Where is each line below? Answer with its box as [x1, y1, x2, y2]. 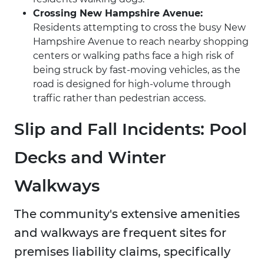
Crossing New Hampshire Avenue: [33, 8, 203, 19]
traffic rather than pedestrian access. [33, 93, 206, 104]
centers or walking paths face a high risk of [33, 50, 233, 62]
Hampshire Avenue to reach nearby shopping [33, 36, 249, 48]
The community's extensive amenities [14, 207, 240, 222]
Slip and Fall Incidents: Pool [14, 119, 247, 140]
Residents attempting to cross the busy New [33, 22, 246, 34]
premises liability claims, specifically [14, 245, 230, 259]
